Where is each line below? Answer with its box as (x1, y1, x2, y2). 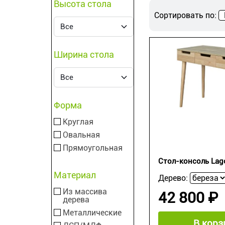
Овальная (63, 130, 100, 140)
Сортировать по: (154, 10, 216, 20)
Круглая (63, 117, 93, 127)
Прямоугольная (63, 143, 123, 153)
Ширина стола (54, 49, 114, 60)
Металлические (63, 208, 122, 217)
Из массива (63, 187, 107, 196)
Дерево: (158, 173, 190, 183)
